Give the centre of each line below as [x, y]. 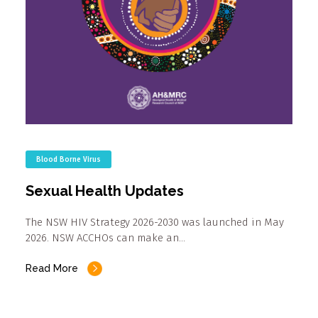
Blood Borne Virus [68, 160]
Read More [51, 269]
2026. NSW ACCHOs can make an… [105, 238]
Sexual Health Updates [104, 191]
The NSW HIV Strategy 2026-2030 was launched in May [154, 223]
